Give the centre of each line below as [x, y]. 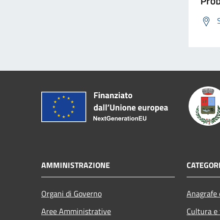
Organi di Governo [71, 194]
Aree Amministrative [76, 211]
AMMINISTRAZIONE [76, 165]
